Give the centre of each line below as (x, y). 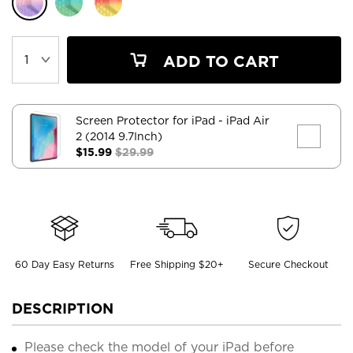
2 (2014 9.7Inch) (119, 136)
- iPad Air (244, 120)
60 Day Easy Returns (64, 264)
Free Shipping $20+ (176, 264)
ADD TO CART (219, 61)
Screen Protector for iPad (147, 120)
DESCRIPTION (63, 308)
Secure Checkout (289, 264)
